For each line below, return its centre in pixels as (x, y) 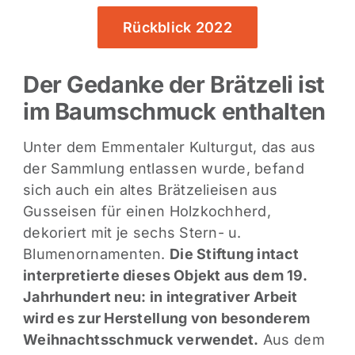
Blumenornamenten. (96, 254)
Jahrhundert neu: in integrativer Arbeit (160, 297)
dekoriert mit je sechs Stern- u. (132, 233)
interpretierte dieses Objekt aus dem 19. (165, 276)
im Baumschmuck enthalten (174, 111)
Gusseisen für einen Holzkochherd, (147, 212)
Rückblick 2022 (177, 27)
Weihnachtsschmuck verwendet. (141, 340)
